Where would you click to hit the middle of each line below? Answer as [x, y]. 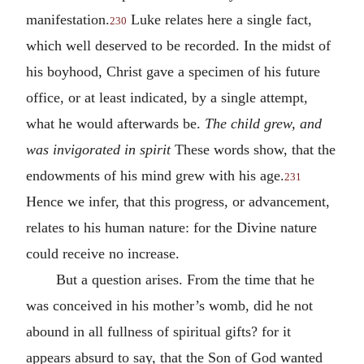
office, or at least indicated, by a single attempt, [167, 97]
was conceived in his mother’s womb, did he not [169, 305]
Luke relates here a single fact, [219, 19]
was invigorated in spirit [98, 149]
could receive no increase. [103, 253]
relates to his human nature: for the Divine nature [171, 227]
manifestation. [68, 19]
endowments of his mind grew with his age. [155, 175]
